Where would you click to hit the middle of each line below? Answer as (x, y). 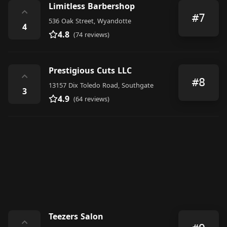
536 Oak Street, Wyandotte (90, 21)
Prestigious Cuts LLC (90, 70)
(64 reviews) (91, 99)
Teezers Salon (76, 216)
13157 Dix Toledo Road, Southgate (101, 85)
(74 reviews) (91, 34)
